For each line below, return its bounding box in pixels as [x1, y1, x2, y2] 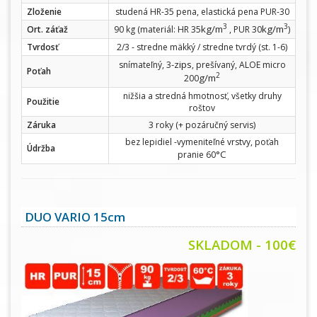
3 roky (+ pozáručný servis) [149, 118, 255, 131]
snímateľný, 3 [118, 58, 171, 71]
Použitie [27, 95, 59, 108]
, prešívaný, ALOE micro [191, 58, 286, 71]
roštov [189, 101, 215, 114]
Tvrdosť [27, 40, 59, 53]
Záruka [27, 118, 56, 131]
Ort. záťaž [27, 23, 68, 35]
